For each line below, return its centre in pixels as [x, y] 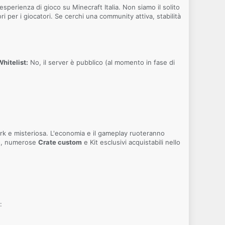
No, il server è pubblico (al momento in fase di [101, 63]
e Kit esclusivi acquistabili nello [131, 142]
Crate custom [60, 142]
